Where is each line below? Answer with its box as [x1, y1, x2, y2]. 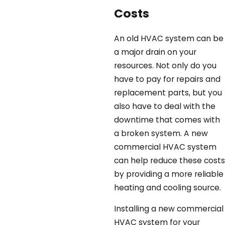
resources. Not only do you [114, 60, 216, 71]
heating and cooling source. [114, 182, 221, 193]
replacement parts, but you [114, 87, 222, 98]
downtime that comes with [114, 114, 220, 125]
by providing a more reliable [114, 168, 223, 179]
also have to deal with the [114, 100, 215, 111]
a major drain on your [114, 46, 196, 57]
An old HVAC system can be [114, 33, 223, 44]
